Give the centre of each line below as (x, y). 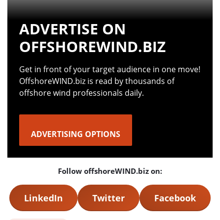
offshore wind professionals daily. (82, 93)
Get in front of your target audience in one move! (110, 69)
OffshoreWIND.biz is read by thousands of (97, 81)
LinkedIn (43, 198)
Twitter (109, 198)
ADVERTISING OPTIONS (76, 134)
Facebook (175, 198)
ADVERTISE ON (72, 29)
